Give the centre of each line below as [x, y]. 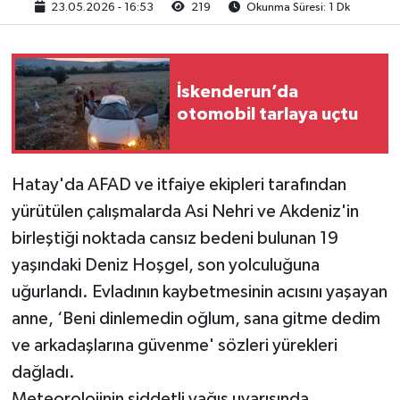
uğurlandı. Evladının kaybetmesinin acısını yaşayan [199, 292]
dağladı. [43, 373]
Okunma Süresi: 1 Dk [297, 8]
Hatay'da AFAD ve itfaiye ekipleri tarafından [179, 185]
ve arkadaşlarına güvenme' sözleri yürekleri [174, 346]
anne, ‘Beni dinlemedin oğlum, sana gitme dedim [196, 319]
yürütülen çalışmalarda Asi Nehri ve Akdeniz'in [185, 212]
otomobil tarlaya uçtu [267, 115]
